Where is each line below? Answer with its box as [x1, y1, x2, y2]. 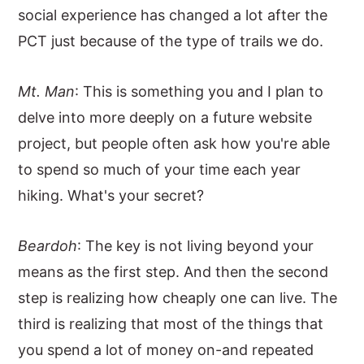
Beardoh [18, 237, 78, 254]
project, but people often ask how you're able [18, 135, 331, 152]
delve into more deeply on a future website [18, 109, 313, 126]
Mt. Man [18, 83, 76, 100]
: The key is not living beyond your [77, 237, 314, 254]
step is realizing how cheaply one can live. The [18, 289, 338, 306]
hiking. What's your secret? [18, 187, 205, 204]
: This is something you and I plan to [75, 83, 324, 100]
